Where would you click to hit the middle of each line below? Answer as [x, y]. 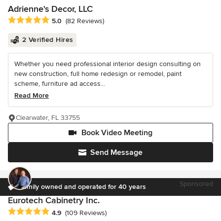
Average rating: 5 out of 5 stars [60, 20]
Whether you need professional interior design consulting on [108, 64]
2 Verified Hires [48, 40]
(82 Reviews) [85, 21]
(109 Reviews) [86, 213]
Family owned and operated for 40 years [82, 187]
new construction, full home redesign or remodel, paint [98, 74]
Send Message [116, 153]
